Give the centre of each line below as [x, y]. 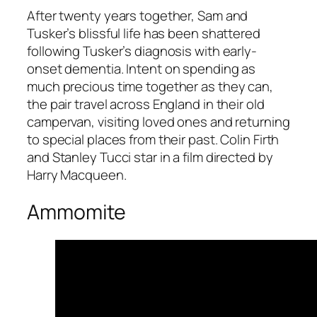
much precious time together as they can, [150, 87]
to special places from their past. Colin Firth [153, 140]
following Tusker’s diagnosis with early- [142, 51]
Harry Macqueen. [77, 175]
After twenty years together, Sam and [138, 16]
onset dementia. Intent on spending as [142, 69]
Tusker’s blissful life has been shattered [144, 34]
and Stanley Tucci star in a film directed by [150, 157]
